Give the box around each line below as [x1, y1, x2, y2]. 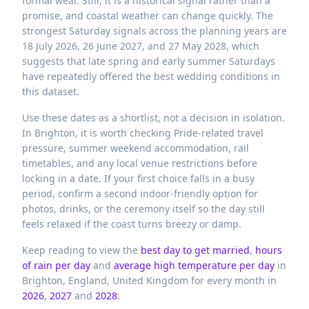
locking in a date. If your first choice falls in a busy [22, 172, 255, 185]
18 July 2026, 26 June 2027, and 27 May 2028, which [22, 39, 259, 52]
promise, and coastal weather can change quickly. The [22, 9, 273, 22]
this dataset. [22, 85, 79, 98]
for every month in [188, 274, 277, 287]
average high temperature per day [114, 259, 275, 272]
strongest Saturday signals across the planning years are [22, 24, 287, 37]
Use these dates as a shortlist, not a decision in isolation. [22, 111, 285, 124]
